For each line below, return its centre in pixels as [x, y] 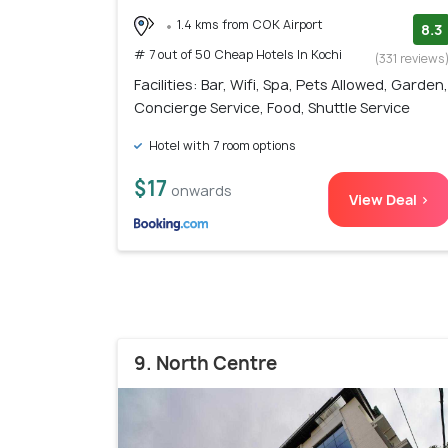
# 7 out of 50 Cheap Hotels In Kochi [238, 54]
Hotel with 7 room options [221, 145]
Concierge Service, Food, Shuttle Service [272, 107]
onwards [201, 190]
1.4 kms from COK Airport [250, 24]
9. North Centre [205, 363]
